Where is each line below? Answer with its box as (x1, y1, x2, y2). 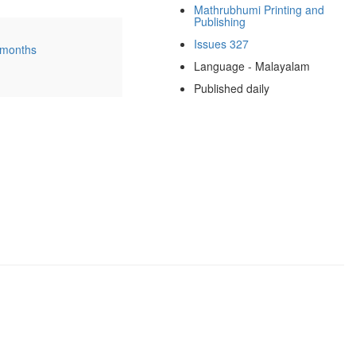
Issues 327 (193, 35, 249, 52)
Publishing (193, 13, 246, 29)
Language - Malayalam (193, 57, 310, 74)
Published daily (193, 79, 269, 96)
